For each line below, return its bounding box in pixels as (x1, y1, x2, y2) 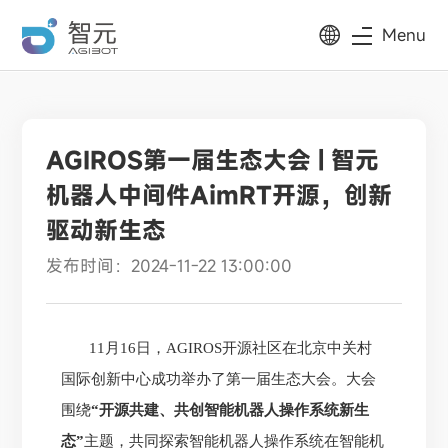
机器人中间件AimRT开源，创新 (46, 179, 393, 212)
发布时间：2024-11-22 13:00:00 (46, 255, 293, 278)
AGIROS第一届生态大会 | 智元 (46, 144, 380, 177)
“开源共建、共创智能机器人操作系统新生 (91, 402, 370, 419)
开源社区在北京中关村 (222, 340, 373, 357)
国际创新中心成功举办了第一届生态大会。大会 (61, 371, 377, 388)
